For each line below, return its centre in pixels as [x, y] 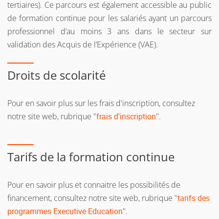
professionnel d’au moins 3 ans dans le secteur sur [109, 32]
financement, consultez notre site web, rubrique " [92, 198]
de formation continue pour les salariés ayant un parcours [109, 18]
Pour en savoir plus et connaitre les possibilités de [94, 185]
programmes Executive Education [65, 211]
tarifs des [194, 198]
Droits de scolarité [56, 75]
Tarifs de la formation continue [91, 157]
